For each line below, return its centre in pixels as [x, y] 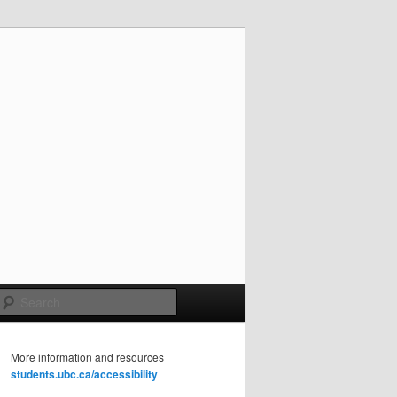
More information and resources [87, 357]
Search [198, 298]
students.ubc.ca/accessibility [84, 374]
